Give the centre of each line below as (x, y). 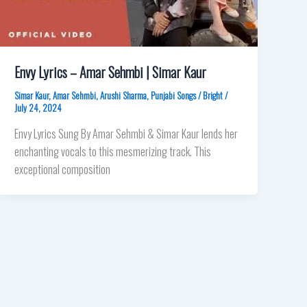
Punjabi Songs (174, 95)
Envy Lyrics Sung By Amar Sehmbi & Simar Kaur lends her (126, 133)
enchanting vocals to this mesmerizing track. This (113, 151)
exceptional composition (63, 169)
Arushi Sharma (124, 95)
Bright (214, 95)
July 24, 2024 (38, 107)
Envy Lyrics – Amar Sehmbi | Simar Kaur (111, 72)
